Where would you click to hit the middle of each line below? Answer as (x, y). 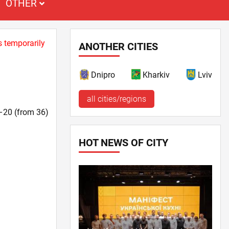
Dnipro (103, 75)
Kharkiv (156, 75)
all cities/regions (116, 99)
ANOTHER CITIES (118, 47)
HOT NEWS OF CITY (123, 143)
